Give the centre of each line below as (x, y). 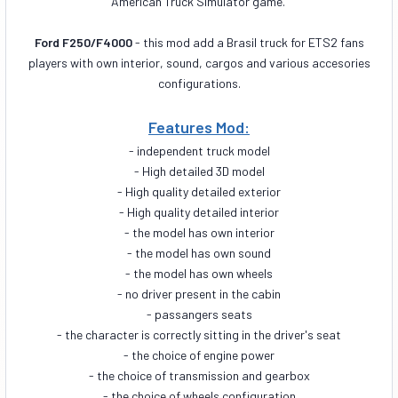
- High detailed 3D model (199, 171)
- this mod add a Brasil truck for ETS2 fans (248, 42)
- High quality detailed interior (199, 211)
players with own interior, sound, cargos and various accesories (199, 62)
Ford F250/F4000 (83, 42)
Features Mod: (199, 127)
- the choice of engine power (199, 354)
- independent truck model (199, 150)
